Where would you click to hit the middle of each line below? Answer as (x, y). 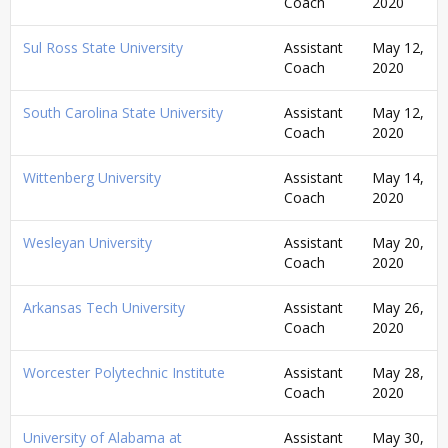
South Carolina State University (123, 112)
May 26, (398, 307)
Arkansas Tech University (104, 307)
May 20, (398, 242)
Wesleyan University (87, 242)
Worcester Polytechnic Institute (124, 372)
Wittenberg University (92, 177)
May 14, (398, 177)
